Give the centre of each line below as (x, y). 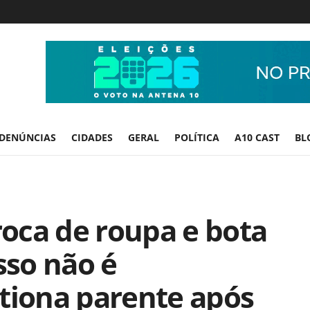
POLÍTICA (197, 137)
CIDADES (92, 137)
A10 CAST (257, 137)
